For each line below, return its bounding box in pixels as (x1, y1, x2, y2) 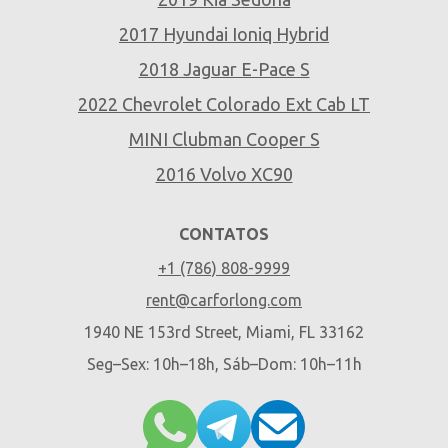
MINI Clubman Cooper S (128, 129, 320, 150)
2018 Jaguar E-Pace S (138, 59, 310, 80)
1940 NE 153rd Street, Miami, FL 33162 (84, 323, 364, 342)
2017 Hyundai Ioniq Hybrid (119, 24, 329, 45)
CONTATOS (179, 225, 269, 244)
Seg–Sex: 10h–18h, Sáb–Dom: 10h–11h (86, 355, 362, 374)
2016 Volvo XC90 (155, 164, 293, 185)
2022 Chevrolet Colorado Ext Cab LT (78, 94, 370, 115)
